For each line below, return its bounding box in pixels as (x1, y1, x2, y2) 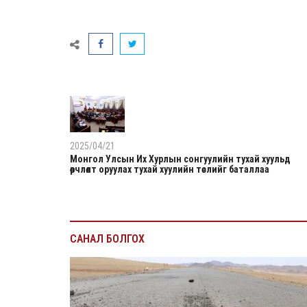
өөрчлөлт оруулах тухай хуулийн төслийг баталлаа (70, 164, 269, 175)
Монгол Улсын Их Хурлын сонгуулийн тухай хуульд (70, 153, 291, 164)
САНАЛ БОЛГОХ (70, 232, 145, 245)
